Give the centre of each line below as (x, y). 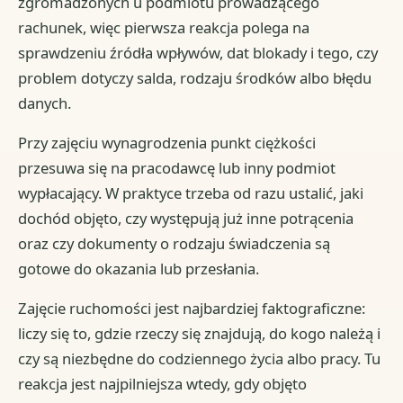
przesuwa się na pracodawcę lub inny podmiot (177, 168)
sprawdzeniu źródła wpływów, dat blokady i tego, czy (198, 53)
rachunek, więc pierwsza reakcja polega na (164, 28)
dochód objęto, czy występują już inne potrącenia (186, 219)
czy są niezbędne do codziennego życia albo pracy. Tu (200, 359)
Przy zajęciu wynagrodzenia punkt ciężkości (167, 143)
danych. (45, 103)
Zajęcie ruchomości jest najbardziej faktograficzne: (192, 309)
